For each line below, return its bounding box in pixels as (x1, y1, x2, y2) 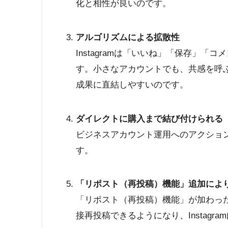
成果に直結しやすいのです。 (75, 80, 188, 90)
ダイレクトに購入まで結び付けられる (75, 113, 223, 124)
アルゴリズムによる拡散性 (75, 33, 180, 43)
